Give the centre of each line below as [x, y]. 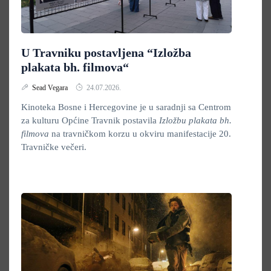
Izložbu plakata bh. [195, 120]
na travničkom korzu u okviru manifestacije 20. [140, 134]
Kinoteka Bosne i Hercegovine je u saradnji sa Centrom [126, 107]
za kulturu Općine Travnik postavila [90, 120]
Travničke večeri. [54, 147]
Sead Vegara [51, 88]
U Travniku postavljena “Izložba [106, 53]
